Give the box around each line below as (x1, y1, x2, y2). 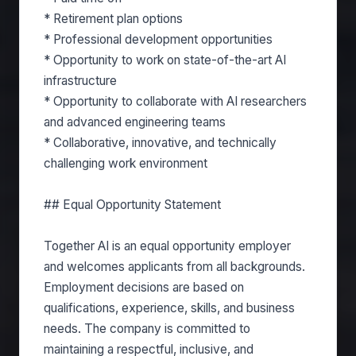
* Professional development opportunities (44, 32, 273, 47)
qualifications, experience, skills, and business (44, 300, 295, 315)
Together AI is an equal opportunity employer (44, 238, 291, 253)
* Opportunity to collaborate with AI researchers (44, 94, 307, 109)
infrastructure (44, 73, 117, 88)
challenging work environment (44, 156, 207, 171)
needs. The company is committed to (44, 321, 250, 336)
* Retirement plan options (44, 11, 183, 26)
